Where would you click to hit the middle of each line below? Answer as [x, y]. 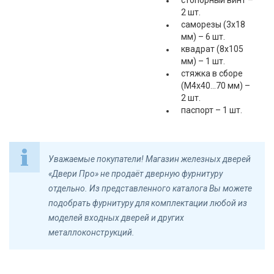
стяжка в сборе [212, 73]
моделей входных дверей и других [116, 218]
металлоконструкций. [91, 232]
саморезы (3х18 [213, 24]
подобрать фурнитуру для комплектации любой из [148, 203]
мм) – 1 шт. [203, 61]
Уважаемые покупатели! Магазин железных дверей [150, 159]
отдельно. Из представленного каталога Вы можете [150, 188]
